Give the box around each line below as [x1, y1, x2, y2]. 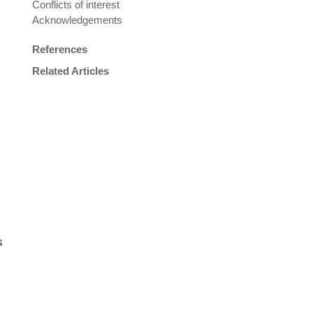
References [32, 43, 87, 55]
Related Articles [32, 64, 109, 77]
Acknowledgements [32, 13, 122, 26]
